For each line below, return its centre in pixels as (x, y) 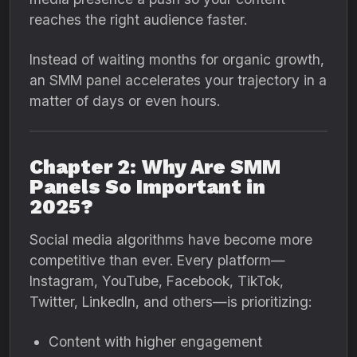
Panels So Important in (147, 187)
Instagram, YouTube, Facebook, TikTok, (157, 281)
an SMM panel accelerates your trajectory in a (178, 80)
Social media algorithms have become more (171, 239)
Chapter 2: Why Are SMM (155, 167)
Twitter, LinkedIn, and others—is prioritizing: (171, 302)
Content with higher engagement (155, 341)
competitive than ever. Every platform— (157, 260)
